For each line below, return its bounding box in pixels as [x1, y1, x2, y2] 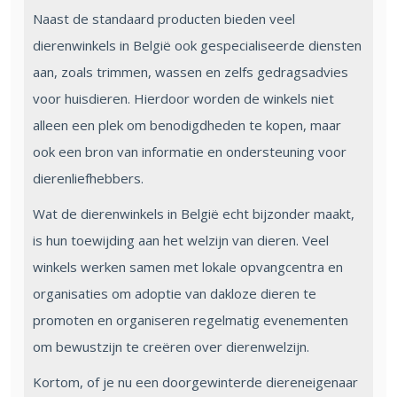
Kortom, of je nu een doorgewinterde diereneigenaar [33, 372, 358, 391]
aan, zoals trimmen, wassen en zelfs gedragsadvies [33, 62, 348, 81]
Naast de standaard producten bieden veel [33, 9, 295, 27]
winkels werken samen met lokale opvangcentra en [33, 257, 343, 276]
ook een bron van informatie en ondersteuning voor [33, 142, 346, 160]
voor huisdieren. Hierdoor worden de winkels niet [33, 89, 334, 107]
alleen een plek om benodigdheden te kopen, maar [33, 115, 341, 134]
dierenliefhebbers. [33, 168, 144, 187]
